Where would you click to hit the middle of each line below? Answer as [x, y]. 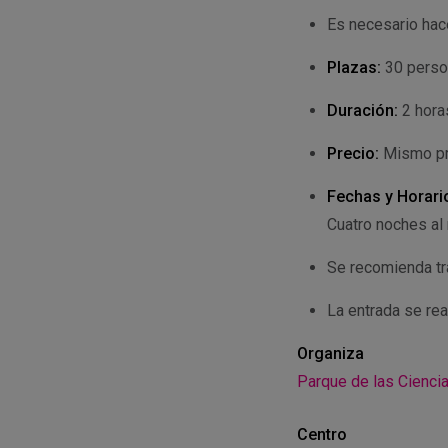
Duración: [362, 111]
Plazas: [354, 68]
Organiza [330, 354]
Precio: [353, 154]
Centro [322, 435]
